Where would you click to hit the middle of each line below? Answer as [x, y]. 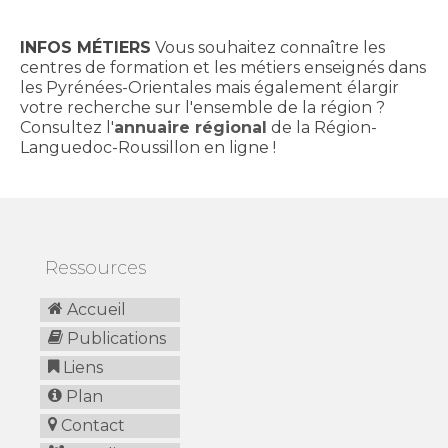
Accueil [94, 310]
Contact [91, 426]
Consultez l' [67, 128]
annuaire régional [190, 128]
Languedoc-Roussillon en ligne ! [148, 148]
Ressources [83, 268]
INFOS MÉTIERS [85, 48]
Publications [114, 339]
